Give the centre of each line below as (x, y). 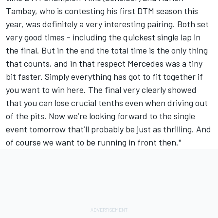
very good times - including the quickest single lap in (103, 37)
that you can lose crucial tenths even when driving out (107, 103)
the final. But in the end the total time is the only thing (107, 50)
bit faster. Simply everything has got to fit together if (104, 77)
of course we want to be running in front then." (93, 142)
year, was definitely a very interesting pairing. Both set (107, 24)
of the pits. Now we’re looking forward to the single (100, 116)
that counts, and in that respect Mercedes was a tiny (104, 64)
